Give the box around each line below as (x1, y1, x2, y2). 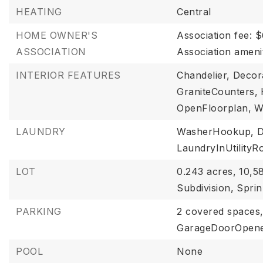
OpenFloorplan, (177, 102, 252, 114)
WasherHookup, (177, 126, 254, 137)
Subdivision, (177, 182, 234, 194)
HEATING (16, 6, 62, 18)
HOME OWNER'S (16, 29, 97, 41)
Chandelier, (177, 69, 230, 81)
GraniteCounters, (177, 86, 258, 97)
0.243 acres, (177, 166, 237, 177)
